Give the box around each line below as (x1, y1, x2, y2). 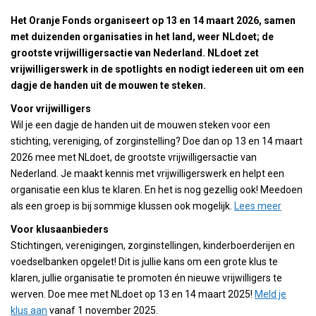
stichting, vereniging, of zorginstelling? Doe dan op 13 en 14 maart (11, 135, 303, 147)
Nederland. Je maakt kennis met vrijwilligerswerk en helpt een (11, 168, 284, 179)
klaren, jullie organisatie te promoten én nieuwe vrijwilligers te (11, 272, 282, 284)
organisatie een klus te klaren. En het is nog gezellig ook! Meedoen (11, 184, 303, 195)
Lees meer (234, 200, 281, 212)
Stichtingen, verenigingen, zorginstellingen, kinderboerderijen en (11, 240, 295, 251)
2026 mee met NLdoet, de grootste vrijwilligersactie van (11, 152, 257, 163)
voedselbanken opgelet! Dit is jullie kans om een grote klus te (11, 256, 278, 267)
